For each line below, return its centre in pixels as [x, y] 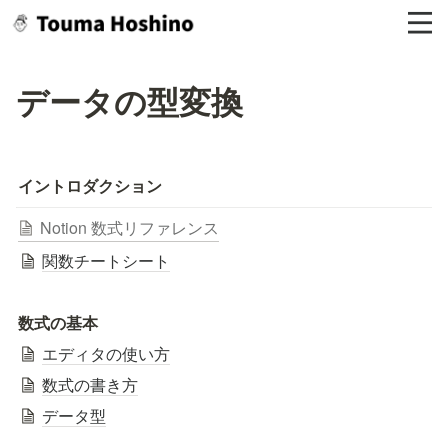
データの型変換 [129, 101]
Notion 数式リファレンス [129, 227]
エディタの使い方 [106, 353]
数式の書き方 [90, 384]
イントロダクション [90, 185]
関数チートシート [106, 260]
